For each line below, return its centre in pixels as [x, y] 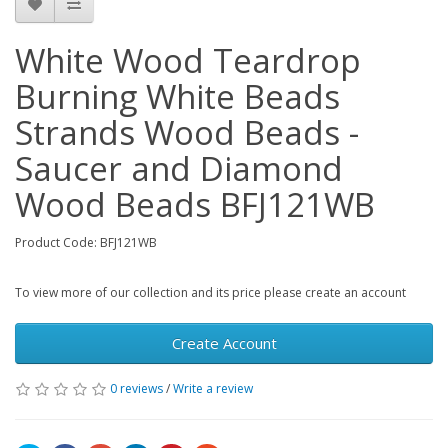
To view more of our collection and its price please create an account [210, 292]
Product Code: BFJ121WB [86, 242]
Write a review [213, 388]
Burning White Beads [177, 96]
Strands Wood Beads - [187, 132]
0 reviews [136, 388]
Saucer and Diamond [179, 168]
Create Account [224, 342]
